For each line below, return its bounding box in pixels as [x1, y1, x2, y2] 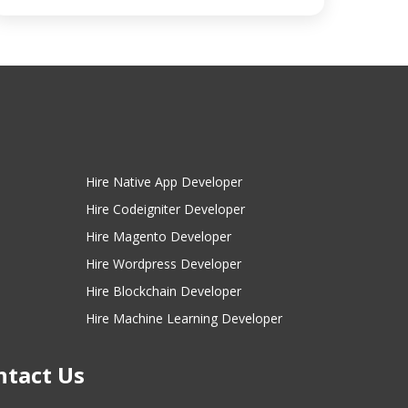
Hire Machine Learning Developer [85, 309, 282, 327]
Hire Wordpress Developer [85, 254, 241, 272]
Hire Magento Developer [85, 227, 231, 245]
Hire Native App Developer [85, 172, 242, 190]
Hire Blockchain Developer [85, 281, 241, 300]
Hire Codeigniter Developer [85, 199, 245, 218]
